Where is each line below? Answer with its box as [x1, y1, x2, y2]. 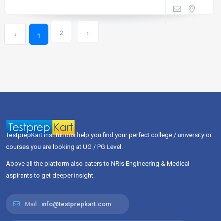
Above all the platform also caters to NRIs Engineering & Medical [6, 160, 189, 167]
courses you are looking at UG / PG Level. [6, 143, 123, 150]
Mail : [23, 200, 39, 208]
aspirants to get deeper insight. [6, 172, 95, 179]
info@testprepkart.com [41, 200, 111, 208]
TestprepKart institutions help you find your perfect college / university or [6, 131, 212, 139]
